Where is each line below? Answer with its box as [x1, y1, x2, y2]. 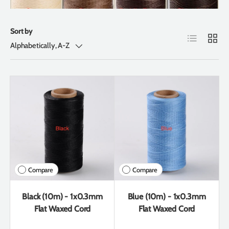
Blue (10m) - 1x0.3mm [127, 191, 206, 201]
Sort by [10, 26, 32, 36]
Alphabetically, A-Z [10, 41, 70, 51]
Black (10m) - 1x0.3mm [22, 191, 103, 201]
